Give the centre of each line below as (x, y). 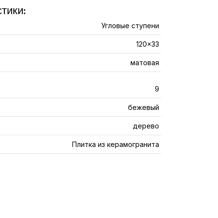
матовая (145, 63)
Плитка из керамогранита (116, 144)
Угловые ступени (130, 26)
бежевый (144, 107)
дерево (146, 126)
